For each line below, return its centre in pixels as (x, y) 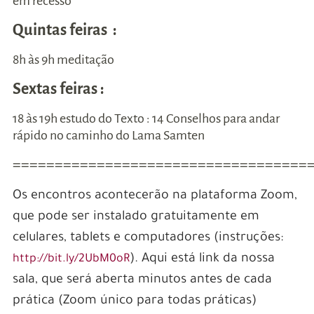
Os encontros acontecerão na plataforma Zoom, (155, 197)
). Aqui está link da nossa (202, 260)
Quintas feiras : (64, 30)
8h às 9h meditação (63, 60)
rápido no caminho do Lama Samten (108, 136)
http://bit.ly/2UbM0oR (71, 260)
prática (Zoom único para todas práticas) (134, 302)
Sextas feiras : (60, 89)
